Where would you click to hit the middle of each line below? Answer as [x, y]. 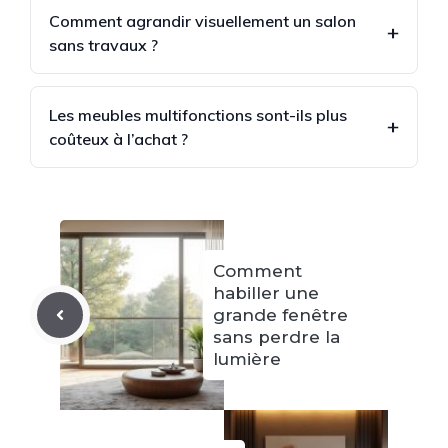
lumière [247, 359]
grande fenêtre [280, 315]
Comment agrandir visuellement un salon [202, 21]
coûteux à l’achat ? [118, 139]
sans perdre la [276, 337]
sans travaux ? [103, 45]
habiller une [266, 293]
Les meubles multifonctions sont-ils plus [198, 115]
